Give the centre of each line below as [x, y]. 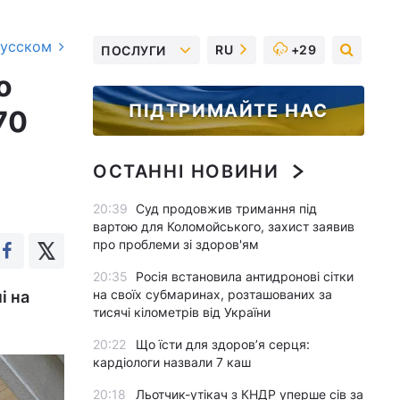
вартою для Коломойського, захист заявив [224, 226]
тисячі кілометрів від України [182, 312]
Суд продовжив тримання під [226, 208]
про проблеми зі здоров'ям [176, 244]
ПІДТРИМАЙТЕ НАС [229, 111]
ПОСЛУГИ [133, 50]
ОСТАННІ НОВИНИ [186, 171]
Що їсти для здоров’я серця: [223, 344]
